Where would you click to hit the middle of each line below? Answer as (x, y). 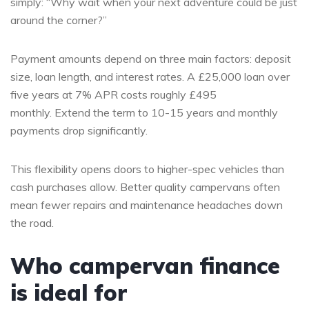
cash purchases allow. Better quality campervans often (145, 187)
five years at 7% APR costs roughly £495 (113, 94)
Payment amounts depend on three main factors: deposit (151, 58)
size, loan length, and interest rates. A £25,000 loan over (150, 76)
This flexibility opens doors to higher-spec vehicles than (147, 169)
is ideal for (69, 292)
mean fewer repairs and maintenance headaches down (147, 205)
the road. (32, 222)
